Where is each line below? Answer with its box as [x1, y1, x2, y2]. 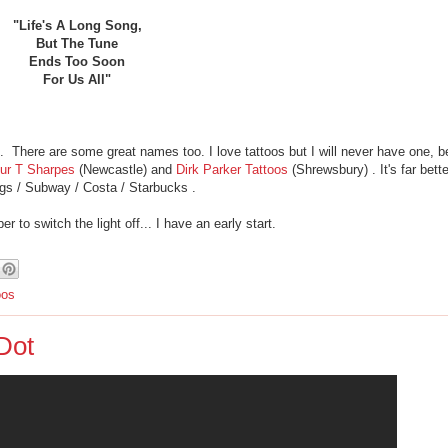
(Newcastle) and [75, 162, 176, 177]
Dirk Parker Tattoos [176, 162, 288, 177]
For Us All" [43, 72, 111, 87]
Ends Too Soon [29, 54, 125, 69]
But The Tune [36, 36, 118, 51]
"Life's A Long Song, [12, 18, 142, 33]
